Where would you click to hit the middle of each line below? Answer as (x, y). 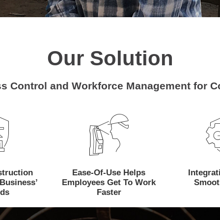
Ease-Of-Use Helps (109, 173)
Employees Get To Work (109, 182)
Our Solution (110, 58)
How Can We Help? (111, 137)
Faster (109, 192)
